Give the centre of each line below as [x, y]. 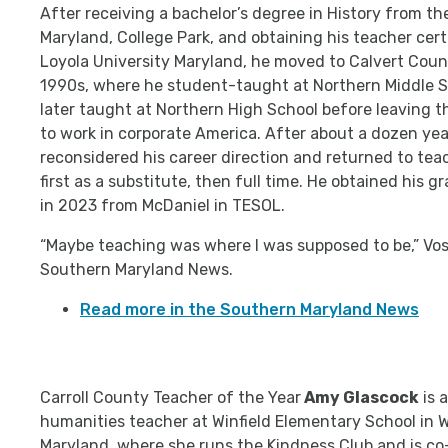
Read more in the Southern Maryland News [249, 310]
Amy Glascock [360, 398]
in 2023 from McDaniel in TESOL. [162, 206]
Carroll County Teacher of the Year [170, 398]
